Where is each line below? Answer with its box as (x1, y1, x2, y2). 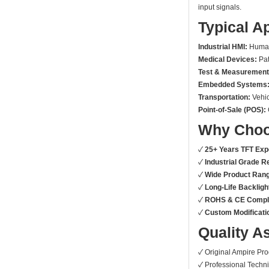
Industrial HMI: (198, 42, 247, 51)
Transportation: (198, 92, 250, 101)
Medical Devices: (198, 55, 257, 64)
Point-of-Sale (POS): (198, 105, 266, 114)
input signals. (198, 2, 241, 11)
